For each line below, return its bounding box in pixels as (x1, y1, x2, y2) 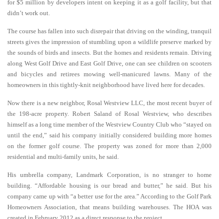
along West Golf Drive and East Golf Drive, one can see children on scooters (7, 60, 212, 67)
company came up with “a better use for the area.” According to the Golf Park (7, 193, 212, 200)
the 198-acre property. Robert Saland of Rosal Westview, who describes (7, 110, 212, 117)
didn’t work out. (7, 9, 50, 17)
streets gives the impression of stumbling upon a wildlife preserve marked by (7, 38, 212, 45)
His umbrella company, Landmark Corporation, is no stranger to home (7, 171, 212, 178)
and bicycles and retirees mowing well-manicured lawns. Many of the (7, 70, 212, 78)
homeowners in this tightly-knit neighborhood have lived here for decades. (7, 81, 205, 88)
